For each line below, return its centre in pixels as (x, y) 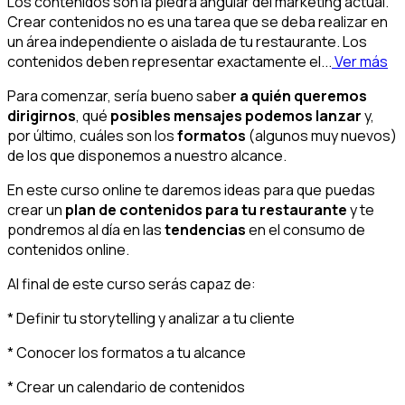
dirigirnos (42, 115)
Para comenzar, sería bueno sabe (119, 95)
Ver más (360, 61)
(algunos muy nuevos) (321, 135)
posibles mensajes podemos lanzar (236, 115)
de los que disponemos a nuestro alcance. (147, 155)
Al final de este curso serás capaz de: (132, 283)
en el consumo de (306, 229)
